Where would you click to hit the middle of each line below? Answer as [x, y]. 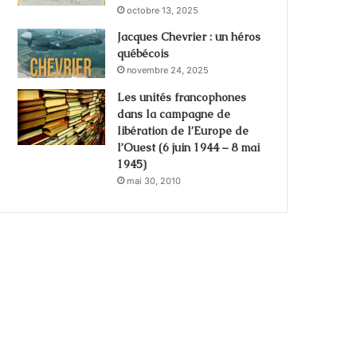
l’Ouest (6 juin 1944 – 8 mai [189, 147]
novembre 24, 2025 [168, 70]
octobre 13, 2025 [163, 10]
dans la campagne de [174, 114]
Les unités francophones [182, 97]
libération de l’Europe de [183, 130]
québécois [143, 53]
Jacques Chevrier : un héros [189, 36]
